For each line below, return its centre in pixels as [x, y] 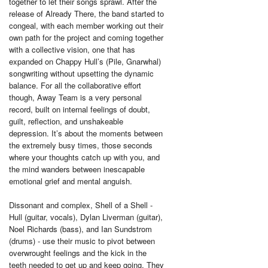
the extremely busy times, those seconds [81, 145]
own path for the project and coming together [86, 38]
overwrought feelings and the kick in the [78, 253]
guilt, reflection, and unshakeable [66, 121]
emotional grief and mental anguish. [71, 181]
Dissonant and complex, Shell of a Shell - [81, 205]
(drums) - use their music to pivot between [82, 241]
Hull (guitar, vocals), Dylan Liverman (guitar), [86, 217]
